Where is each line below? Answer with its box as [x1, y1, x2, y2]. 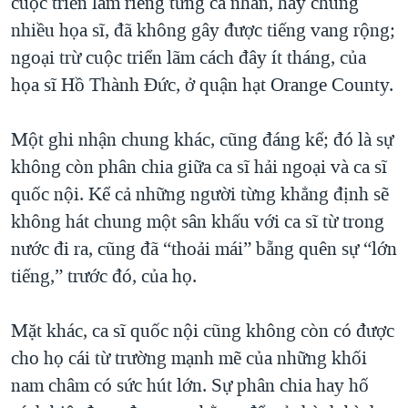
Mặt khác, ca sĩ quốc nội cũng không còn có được [11, 317, 394, 343]
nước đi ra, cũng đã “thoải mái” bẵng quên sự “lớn [11, 235, 397, 261]
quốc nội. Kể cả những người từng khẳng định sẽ [11, 180, 389, 207]
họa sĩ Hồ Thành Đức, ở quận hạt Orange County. [11, 71, 393, 97]
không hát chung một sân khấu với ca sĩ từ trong [11, 208, 384, 234]
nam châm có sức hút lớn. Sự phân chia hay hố [11, 372, 369, 398]
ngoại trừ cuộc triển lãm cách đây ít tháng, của [11, 44, 366, 70]
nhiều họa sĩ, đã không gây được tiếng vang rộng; [11, 16, 395, 43]
